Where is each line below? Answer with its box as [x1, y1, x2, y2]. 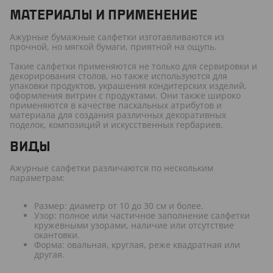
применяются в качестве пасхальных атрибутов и [10, 99, 222, 111]
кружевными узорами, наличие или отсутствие [34, 219, 234, 232]
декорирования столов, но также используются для [10, 69, 227, 82]
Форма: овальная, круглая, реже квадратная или [34, 239, 240, 251]
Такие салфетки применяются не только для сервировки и [10, 60, 257, 72]
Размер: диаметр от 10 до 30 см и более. [34, 200, 204, 212]
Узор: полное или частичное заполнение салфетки [34, 210, 250, 222]
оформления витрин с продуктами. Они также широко [10, 89, 241, 101]
